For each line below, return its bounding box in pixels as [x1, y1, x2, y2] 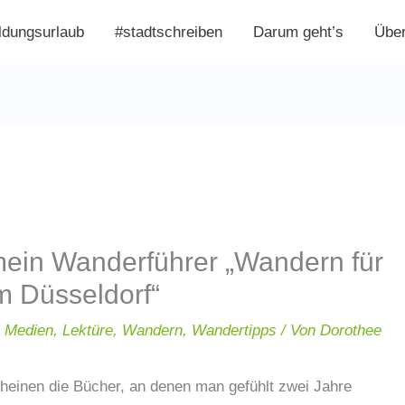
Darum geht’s [253, 24, 344, 42]
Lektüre [62, 321, 114, 339]
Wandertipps [192, 321, 278, 339]
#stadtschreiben [115, 24, 222, 42]
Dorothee [320, 321, 382, 339]
